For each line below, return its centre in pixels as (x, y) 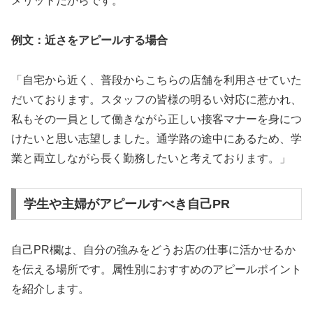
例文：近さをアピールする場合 (89, 40)
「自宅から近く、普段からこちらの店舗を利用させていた (156, 80)
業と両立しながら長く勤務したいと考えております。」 (151, 158)
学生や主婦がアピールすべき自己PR (126, 204)
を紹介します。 (50, 289)
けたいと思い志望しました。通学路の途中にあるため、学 (156, 138)
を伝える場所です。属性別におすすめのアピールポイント (156, 270)
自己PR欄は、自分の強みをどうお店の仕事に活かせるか (153, 250)
